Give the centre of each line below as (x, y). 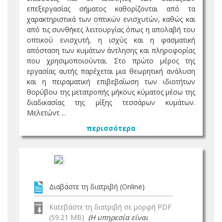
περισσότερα (111, 128)
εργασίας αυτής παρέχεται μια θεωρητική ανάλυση (111, 71)
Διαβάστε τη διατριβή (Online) (97, 187)
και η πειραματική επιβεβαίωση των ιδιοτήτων (111, 82)
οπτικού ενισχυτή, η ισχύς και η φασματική (111, 40)
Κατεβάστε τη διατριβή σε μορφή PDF (110, 207)
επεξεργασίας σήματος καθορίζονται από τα (111, 9)
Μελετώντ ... (46, 113)
